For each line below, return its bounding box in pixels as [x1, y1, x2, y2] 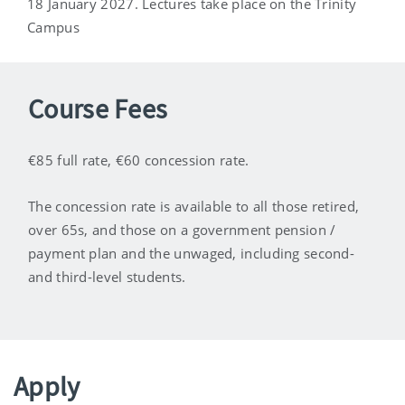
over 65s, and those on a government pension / [28, 221, 336, 240]
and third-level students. [28, 268, 186, 287]
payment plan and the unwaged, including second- [28, 244, 355, 263]
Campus [27, 18, 80, 37]
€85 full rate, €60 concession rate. [28, 151, 250, 170]
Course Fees [28, 91, 168, 127]
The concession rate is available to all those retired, [28, 197, 360, 216]
